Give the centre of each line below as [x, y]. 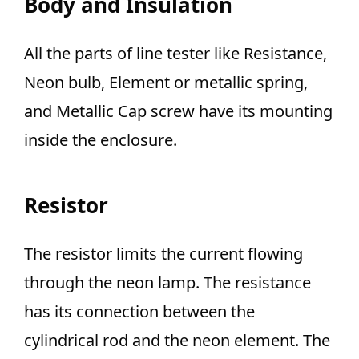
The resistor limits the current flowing [163, 254]
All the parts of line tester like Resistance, [175, 54]
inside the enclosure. [101, 140]
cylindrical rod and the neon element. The [177, 341]
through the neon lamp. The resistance [167, 283]
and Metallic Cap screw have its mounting [178, 111]
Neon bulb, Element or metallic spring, [166, 83]
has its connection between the [139, 312]
